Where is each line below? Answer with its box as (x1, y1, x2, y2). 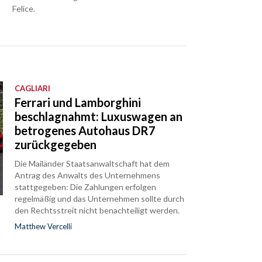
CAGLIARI (15, 84, 51, 94)
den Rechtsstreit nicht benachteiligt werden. (15, 205, 180, 216)
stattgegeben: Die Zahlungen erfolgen (15, 182, 157, 192)
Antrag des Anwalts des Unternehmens (15, 170, 161, 181)
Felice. (12, 4, 36, 14)
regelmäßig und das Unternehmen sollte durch (15, 194, 185, 204)
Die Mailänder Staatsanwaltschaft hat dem (15, 158, 170, 169)
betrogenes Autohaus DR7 (15, 123, 156, 138)
